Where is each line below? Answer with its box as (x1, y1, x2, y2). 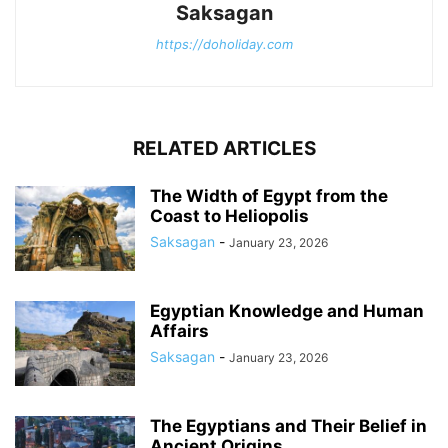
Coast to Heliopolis (150, 206, 309, 227)
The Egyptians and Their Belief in (150, 416, 427, 437)
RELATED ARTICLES (132, 137, 316, 161)
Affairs (150, 321, 209, 342)
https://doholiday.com (155, 36, 293, 53)
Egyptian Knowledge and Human (150, 301, 424, 322)
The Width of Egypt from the (150, 186, 388, 207)
